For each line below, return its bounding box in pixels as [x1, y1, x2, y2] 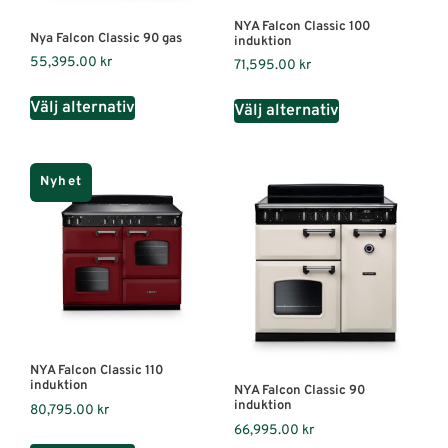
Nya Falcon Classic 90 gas [30, 30, 182, 47]
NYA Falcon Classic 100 [234, 18, 370, 35]
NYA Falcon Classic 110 [30, 363, 163, 380]
